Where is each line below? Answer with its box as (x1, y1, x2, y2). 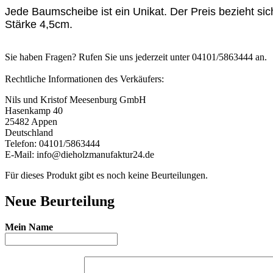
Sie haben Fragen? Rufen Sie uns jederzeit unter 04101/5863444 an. (5, 52, 267, 63)
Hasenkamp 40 (5, 105, 65, 116)
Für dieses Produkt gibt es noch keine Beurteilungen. (5, 170, 208, 181)
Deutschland (5, 127, 55, 138)
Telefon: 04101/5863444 (5, 138, 100, 149)
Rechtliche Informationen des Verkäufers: (5, 74, 166, 85)
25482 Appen (5, 116, 60, 127)
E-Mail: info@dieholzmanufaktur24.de (5, 149, 154, 160)
